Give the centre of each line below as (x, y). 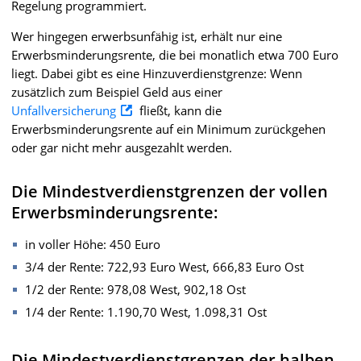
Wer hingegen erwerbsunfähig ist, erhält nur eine (147, 36)
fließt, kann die (179, 110)
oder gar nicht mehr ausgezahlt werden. (122, 147)
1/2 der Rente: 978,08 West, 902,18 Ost (135, 289)
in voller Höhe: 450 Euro (93, 244)
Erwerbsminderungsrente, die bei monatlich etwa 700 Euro (175, 54)
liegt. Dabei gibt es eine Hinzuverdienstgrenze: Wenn (157, 73)
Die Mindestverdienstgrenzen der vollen (170, 191)
